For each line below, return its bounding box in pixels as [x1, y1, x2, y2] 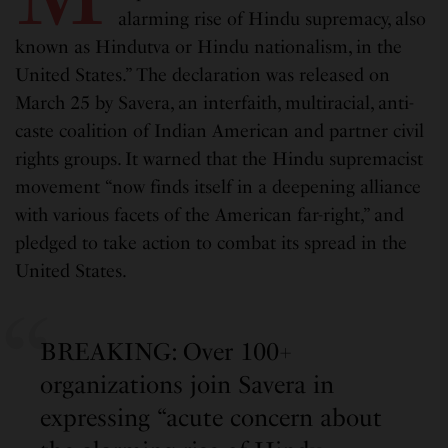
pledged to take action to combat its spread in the [15, 231, 408, 254]
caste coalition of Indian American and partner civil [15, 119, 425, 142]
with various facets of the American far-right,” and [15, 203, 405, 226]
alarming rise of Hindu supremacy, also [117, 7, 426, 30]
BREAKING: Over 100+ [40, 336, 293, 366]
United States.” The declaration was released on [15, 63, 391, 86]
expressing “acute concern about [40, 402, 383, 432]
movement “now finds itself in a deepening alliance [15, 175, 422, 198]
